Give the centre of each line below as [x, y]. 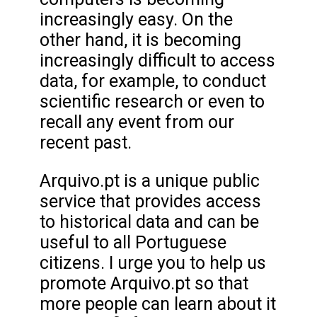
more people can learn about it [158, 304]
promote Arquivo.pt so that [144, 284]
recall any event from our [137, 122]
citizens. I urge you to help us [153, 263]
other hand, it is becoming [140, 40]
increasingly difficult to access [157, 61]
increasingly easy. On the [136, 20]
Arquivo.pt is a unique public [150, 181]
